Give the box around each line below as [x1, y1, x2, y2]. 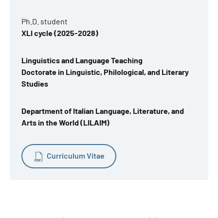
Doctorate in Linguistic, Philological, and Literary [21, 67, 189, 76]
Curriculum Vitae [47, 151, 105, 160]
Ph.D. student [21, 17, 68, 26]
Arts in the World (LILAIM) [21, 118, 109, 127]
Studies [21, 79, 48, 88]
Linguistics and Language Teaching [21, 55, 143, 65]
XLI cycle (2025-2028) [21, 28, 98, 37]
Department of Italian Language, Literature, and [21, 106, 184, 115]
